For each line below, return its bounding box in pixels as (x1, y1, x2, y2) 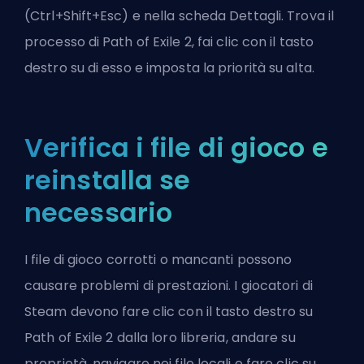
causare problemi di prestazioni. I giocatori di (24, 276, 313, 296)
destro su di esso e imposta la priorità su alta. (24, 58, 314, 78)
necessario (24, 194, 173, 232)
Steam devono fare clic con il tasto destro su (24, 302, 314, 322)
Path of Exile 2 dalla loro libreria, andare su (24, 328, 296, 348)
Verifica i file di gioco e (24, 129, 328, 167)
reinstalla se (24, 162, 191, 199)
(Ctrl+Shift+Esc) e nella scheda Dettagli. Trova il (24, 6, 335, 26)
